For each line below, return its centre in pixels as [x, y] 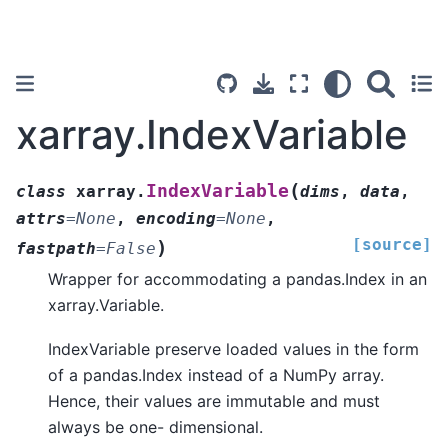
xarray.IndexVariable [212, 134]
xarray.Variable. [106, 304]
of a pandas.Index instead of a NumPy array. [216, 375]
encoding [176, 218]
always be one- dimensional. [155, 427]
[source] [392, 244]
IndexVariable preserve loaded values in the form [233, 349]
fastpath [56, 248]
